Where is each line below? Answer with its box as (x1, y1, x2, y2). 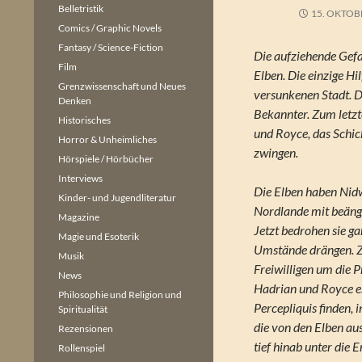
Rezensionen (58, 322, 113, 335)
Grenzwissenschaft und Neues (58, 80, 186, 92)
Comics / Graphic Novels (58, 22, 162, 34)
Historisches (58, 114, 111, 126)
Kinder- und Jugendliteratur (58, 192, 176, 204)
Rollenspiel (58, 342, 105, 354)
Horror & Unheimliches (58, 133, 157, 145)
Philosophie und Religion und (58, 288, 182, 301)
